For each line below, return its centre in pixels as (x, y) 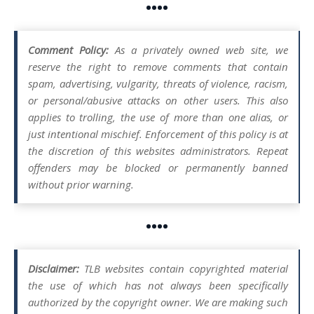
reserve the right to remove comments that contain (158, 66)
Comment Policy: (68, 49)
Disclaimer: (54, 268)
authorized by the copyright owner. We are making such (158, 302)
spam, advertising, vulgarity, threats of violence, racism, (158, 83)
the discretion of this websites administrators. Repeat (158, 150)
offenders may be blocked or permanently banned (158, 167)
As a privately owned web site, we (198, 49)
